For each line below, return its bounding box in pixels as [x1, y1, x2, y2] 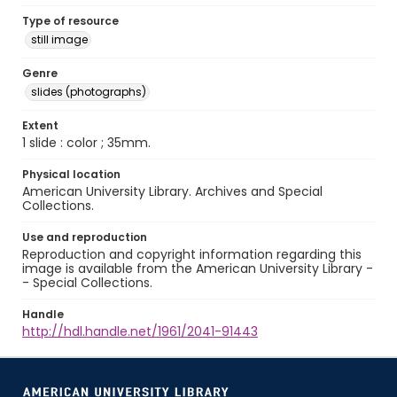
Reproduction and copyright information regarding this [22, 245, 362, 263]
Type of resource [22, 13, 119, 28]
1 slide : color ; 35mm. [22, 134, 151, 152]
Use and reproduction [22, 230, 147, 245]
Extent [22, 118, 58, 133]
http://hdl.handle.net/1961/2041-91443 [22, 323, 258, 340]
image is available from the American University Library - [22, 260, 373, 277]
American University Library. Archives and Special [22, 183, 323, 200]
